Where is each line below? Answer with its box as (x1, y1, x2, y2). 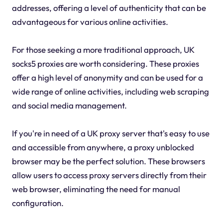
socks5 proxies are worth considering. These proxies (11, 58, 199, 69)
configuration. (11, 198, 64, 209)
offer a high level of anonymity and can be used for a (11, 72, 203, 83)
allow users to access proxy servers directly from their (11, 170, 207, 181)
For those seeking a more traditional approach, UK (11, 44, 195, 55)
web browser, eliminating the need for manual (11, 184, 180, 195)
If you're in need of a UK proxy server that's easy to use (11, 128, 210, 139)
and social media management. (11, 100, 127, 111)
